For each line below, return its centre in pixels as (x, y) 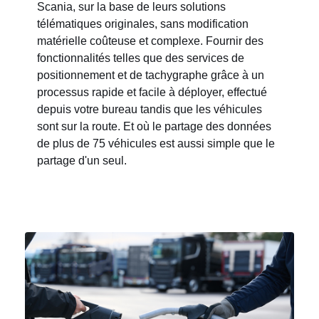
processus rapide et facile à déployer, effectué (152, 92)
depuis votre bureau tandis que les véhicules (150, 109)
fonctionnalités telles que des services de (141, 58)
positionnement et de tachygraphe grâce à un (151, 75)
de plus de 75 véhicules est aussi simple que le (156, 143)
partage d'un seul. (82, 161)
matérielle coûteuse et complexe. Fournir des (150, 41)
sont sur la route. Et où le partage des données (154, 126)
